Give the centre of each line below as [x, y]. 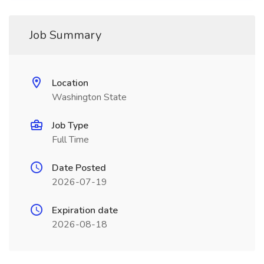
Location [70, 83]
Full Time [70, 140]
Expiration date [85, 210]
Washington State [89, 97]
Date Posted [79, 168]
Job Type [70, 126]
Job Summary [65, 35]
